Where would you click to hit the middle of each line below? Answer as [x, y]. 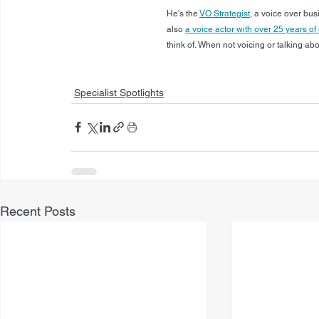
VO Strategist [225, 13]
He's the [183, 13]
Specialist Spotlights [119, 92]
